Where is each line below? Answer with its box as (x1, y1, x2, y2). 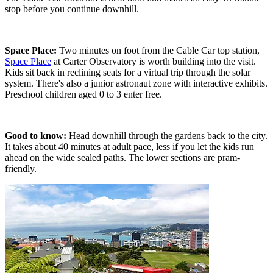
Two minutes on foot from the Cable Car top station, (59, 44, 260, 55)
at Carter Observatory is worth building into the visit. (51, 55, 256, 66)
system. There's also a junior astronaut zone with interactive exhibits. (5, 77, 268, 88)
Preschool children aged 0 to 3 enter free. (5, 88, 162, 99)
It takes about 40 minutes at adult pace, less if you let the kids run (5, 141, 254, 152)
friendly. (5, 163, 37, 174)
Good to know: (5, 130, 69, 141)
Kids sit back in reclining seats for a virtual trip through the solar (5, 66, 250, 77)
